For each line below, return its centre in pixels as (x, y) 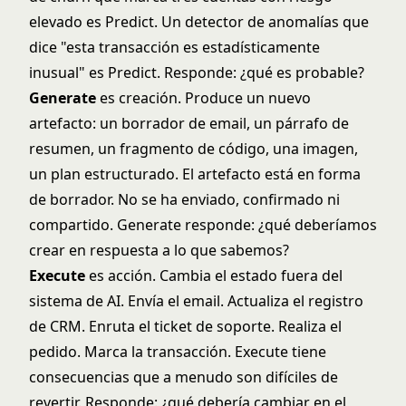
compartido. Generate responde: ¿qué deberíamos (203, 225)
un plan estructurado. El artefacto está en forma (195, 174)
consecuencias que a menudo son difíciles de (184, 377)
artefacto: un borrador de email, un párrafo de (189, 123)
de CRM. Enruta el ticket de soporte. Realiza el (185, 326)
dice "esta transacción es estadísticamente (174, 47)
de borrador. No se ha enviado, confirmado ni (184, 199)
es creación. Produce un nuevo (203, 98)
